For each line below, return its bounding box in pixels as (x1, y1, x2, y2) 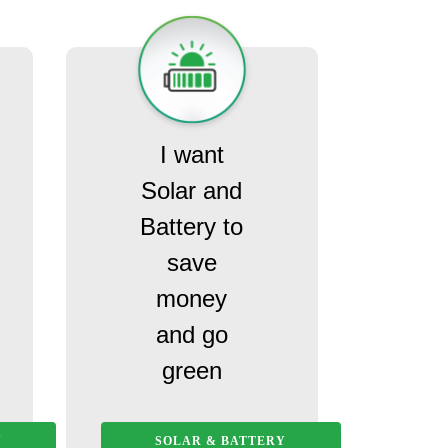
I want (159, 141, 224, 169)
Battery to (140, 213, 244, 241)
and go (155, 321, 228, 349)
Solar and (141, 177, 243, 205)
